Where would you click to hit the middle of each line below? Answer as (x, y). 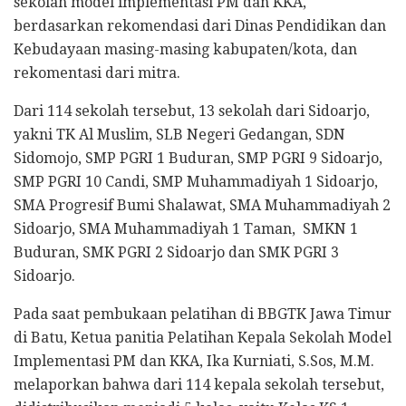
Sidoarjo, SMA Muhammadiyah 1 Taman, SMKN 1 (186, 228)
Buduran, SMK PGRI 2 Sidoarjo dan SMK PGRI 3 (176, 252)
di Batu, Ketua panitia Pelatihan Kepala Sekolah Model (203, 337)
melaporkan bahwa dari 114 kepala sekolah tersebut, (199, 384)
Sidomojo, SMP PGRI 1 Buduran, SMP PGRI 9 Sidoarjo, (200, 158)
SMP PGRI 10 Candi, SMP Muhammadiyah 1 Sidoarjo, (196, 181)
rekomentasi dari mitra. (97, 72)
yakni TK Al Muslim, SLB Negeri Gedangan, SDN (179, 134)
